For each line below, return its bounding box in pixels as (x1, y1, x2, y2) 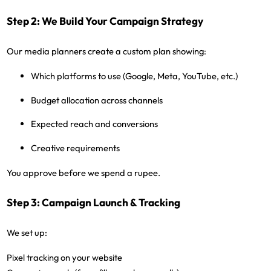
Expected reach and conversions (31, 118, 158, 130)
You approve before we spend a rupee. (7, 167, 161, 179)
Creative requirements (31, 142, 120, 154)
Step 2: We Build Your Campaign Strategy (7, 15, 204, 28)
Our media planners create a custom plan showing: (7, 45, 207, 57)
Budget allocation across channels (31, 94, 163, 106)
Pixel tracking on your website (7, 251, 123, 263)
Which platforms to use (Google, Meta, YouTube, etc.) (31, 70, 238, 82)
